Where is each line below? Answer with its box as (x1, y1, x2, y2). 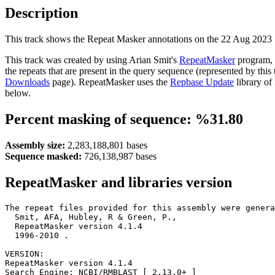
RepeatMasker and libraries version (5, 174, 232, 190)
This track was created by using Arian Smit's (5, 54, 179, 65)
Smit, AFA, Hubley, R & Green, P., (5, 212, 177, 222)
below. (5, 87, 31, 98)
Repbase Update (170, 76, 234, 87)
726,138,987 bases (82, 150, 157, 161)
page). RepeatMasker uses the (50, 76, 170, 87)
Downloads (5, 76, 50, 87)
